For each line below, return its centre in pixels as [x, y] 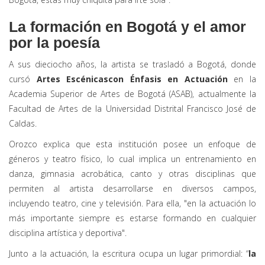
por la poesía [54, 43]
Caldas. [23, 124]
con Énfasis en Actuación [168, 79]
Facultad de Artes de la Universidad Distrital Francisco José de [132, 109]
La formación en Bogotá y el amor [127, 27]
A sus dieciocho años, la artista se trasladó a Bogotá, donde [132, 64]
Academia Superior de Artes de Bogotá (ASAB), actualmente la [132, 94]
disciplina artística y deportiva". [68, 233]
